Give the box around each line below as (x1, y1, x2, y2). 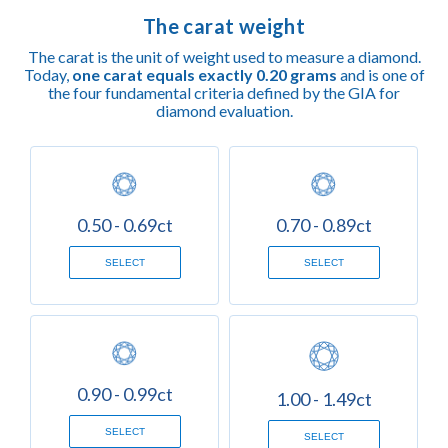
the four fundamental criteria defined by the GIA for (48, 82, 400, 102)
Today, (23, 64, 72, 84)
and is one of (336, 64, 425, 84)
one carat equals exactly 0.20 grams (71, 64, 337, 84)
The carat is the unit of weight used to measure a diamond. (27, 46, 421, 66)
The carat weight (142, 13, 306, 38)
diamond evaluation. (155, 100, 293, 120)
